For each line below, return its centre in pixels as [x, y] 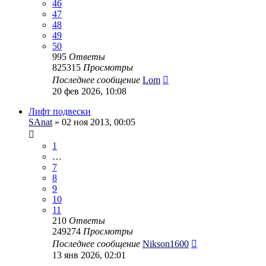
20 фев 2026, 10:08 [89, 91]
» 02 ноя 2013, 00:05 [94, 122]
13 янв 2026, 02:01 [89, 255]
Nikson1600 [166, 243]
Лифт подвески [60, 111]
